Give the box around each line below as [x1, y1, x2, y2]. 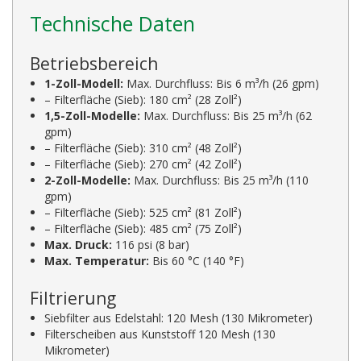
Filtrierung [30, 286, 116, 309]
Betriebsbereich [30, 52, 158, 75]
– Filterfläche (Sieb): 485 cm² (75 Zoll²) [44, 220, 243, 236]
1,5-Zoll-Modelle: [44, 107, 141, 123]
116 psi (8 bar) [112, 236, 190, 252]
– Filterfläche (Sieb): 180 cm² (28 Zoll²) [44, 91, 243, 107]
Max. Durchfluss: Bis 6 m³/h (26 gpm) [123, 75, 320, 91]
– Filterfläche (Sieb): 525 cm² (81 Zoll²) [44, 204, 243, 220]
